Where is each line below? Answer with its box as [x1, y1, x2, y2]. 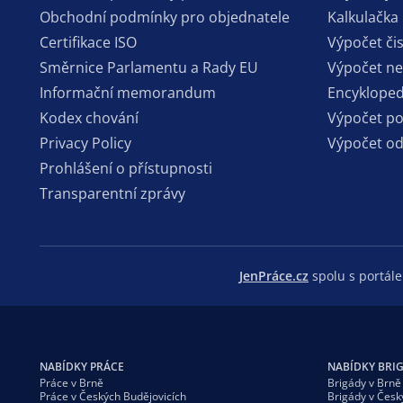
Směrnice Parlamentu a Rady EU [40, 57, 258, 77]
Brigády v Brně [327, 374, 401, 390]
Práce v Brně [40, 374, 103, 390]
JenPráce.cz [239, 266, 309, 284]
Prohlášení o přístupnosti [40, 157, 212, 178]
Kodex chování [40, 107, 139, 128]
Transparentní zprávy [40, 183, 185, 203]
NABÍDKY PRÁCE [40, 358, 124, 374]
